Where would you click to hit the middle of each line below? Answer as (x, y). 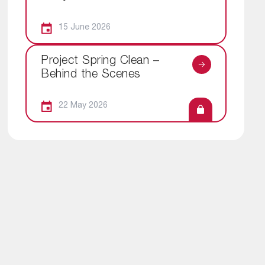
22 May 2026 (83, 106)
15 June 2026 (85, 28)
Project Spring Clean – (100, 61)
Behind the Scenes (91, 75)
